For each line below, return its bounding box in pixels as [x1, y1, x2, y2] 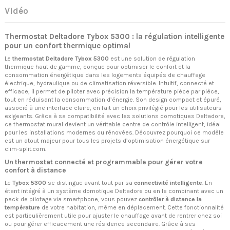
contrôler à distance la [139, 195, 202, 203]
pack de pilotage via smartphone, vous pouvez [5, 195, 139, 203]
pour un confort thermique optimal [5, 41, 130, 50]
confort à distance [5, 166, 66, 174]
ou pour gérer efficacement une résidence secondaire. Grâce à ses [5, 220, 196, 227]
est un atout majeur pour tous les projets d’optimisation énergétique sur [5, 137, 210, 144]
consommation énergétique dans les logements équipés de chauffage [5, 71, 205, 79]
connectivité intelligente [134, 179, 202, 186]
